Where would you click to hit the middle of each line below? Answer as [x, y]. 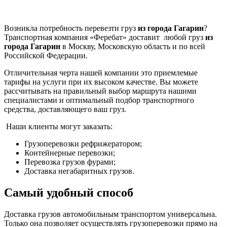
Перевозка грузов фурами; [70, 162]
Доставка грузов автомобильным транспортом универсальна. [110, 214]
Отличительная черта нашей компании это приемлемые [101, 72]
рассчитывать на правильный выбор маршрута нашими [100, 91]
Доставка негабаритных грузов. [79, 171]
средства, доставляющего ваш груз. [65, 109]
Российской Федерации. [46, 55]
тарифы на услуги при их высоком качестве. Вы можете [101, 82]
